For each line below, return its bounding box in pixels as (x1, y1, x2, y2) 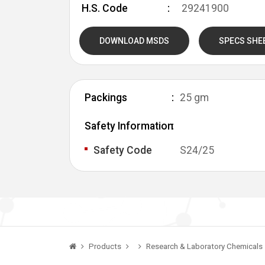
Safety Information (85, 120, 173, 132)
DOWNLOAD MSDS (99, 36, 169, 46)
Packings (85, 92, 127, 104)
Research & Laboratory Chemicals (146, 242, 263, 251)
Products (89, 242, 121, 251)
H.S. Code (82, 2, 128, 14)
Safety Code (93, 144, 152, 156)
